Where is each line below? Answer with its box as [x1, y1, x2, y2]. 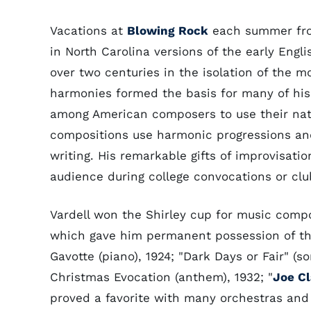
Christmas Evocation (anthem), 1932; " [50, 270, 273, 284]
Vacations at [50, 24, 127, 37]
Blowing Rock [127, 24, 208, 37]
